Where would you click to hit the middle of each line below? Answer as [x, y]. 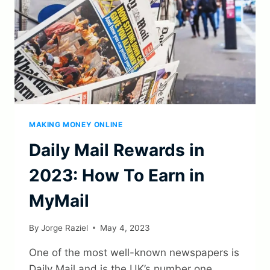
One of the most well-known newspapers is [134, 252]
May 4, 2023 [125, 228]
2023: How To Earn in [117, 176]
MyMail [59, 201]
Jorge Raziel [65, 228]
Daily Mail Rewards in [117, 150]
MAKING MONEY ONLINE [76, 125]
